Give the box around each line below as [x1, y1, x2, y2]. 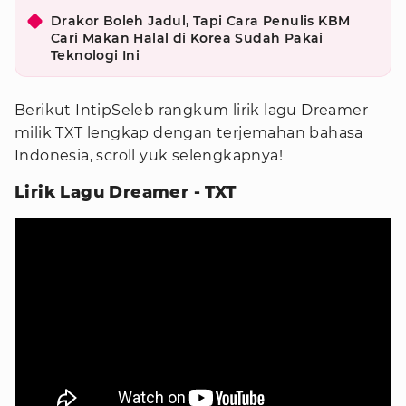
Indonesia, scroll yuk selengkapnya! [14, 147, 283, 164]
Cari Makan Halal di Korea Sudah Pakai [51, 30, 324, 46]
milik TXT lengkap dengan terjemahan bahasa [14, 124, 363, 141]
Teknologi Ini [51, 47, 140, 63]
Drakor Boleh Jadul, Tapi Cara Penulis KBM [51, 13, 351, 29]
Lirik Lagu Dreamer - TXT [14, 182, 237, 202]
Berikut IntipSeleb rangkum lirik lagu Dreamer [14, 101, 368, 119]
